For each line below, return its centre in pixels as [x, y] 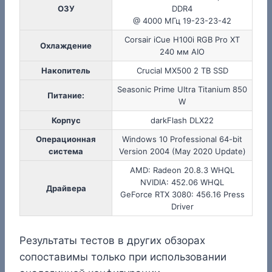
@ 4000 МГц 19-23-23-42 [182, 20]
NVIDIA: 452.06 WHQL [182, 182]
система [66, 151]
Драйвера [66, 188]
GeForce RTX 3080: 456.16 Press [182, 194]
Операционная [66, 139]
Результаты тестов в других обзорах [112, 240]
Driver [182, 206]
